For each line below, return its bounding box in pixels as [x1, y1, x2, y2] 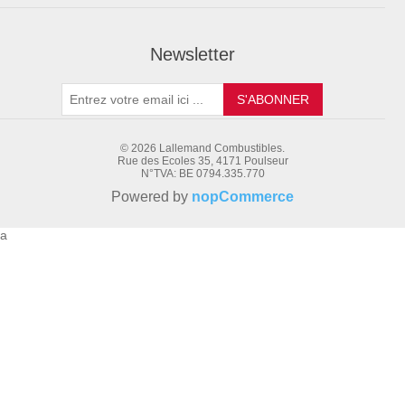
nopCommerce [192, 189, 294, 205]
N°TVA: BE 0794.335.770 [140, 167, 265, 181]
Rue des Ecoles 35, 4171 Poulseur [117, 155, 288, 168]
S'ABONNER [237, 92, 310, 108]
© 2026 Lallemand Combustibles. [120, 142, 285, 155]
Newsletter [149, 44, 235, 65]
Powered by [111, 189, 192, 205]
